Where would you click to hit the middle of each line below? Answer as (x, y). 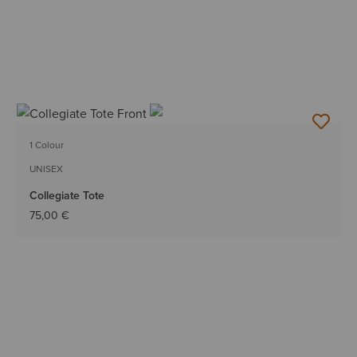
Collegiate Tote (67, 196)
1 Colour (47, 145)
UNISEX (47, 169)
